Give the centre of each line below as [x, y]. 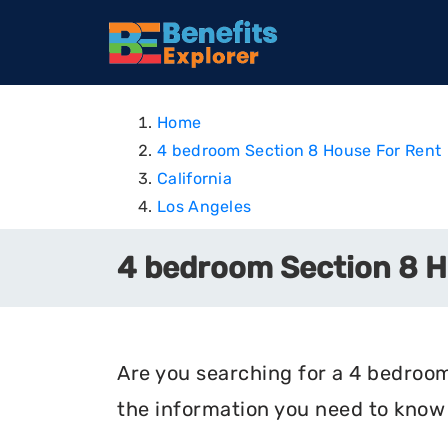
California [194, 178]
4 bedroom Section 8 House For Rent [299, 150]
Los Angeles [204, 206]
